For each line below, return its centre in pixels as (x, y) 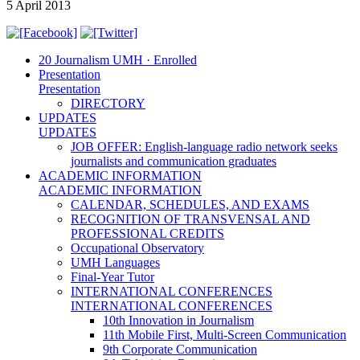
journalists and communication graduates (174, 161)
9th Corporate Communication (180, 349)
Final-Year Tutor (112, 276)
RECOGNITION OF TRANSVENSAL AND (190, 219)
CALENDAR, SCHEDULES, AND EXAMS (190, 204)
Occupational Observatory (137, 247)
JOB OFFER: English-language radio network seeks (204, 146)
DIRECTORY (108, 103)
